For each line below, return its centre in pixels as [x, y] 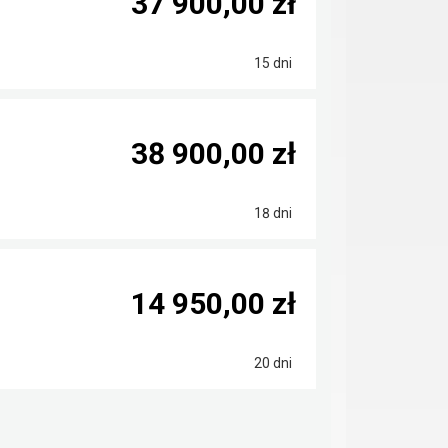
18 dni [271, 213]
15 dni [271, 63]
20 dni [271, 363]
